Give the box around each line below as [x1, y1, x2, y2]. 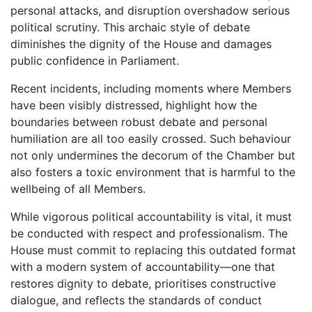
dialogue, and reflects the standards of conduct [10, 293, 262, 307]
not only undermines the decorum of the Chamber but [10, 148, 295, 162]
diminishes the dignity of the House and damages [10, 37, 272, 51]
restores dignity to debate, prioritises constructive [10, 276, 276, 290]
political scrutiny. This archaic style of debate [10, 20, 250, 34]
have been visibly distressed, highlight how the [10, 98, 257, 112]
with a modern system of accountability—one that [10, 260, 275, 274]
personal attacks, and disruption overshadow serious [10, 3, 290, 17]
